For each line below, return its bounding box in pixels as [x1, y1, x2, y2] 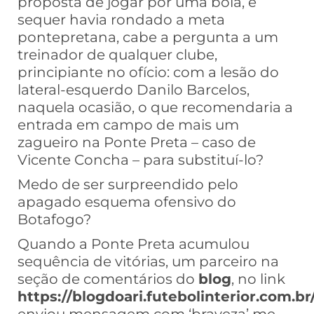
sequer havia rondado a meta [18, 11, 225, 29]
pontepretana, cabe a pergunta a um [18, 29, 278, 46]
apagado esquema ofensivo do [18, 193, 236, 211]
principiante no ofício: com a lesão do [18, 64, 279, 81]
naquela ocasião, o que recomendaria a [18, 99, 293, 116]
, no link [231, 271, 285, 288]
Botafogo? [18, 211, 91, 228]
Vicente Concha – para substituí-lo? [18, 151, 264, 169]
